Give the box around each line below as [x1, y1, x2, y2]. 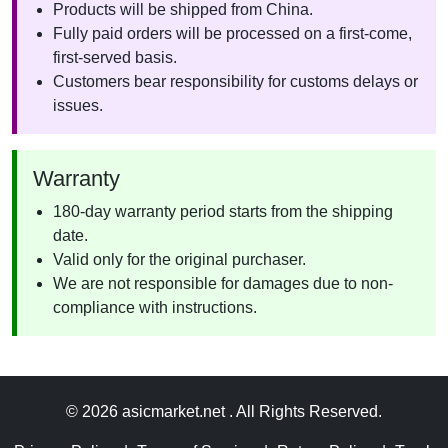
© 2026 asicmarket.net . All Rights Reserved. [66, 403, 382, 420]
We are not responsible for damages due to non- [53, 275, 393, 292]
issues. [53, 97, 103, 114]
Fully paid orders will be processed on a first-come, [53, 25, 412, 42]
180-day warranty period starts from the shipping [53, 203, 393, 220]
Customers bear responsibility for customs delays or [53, 73, 418, 90]
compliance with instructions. [53, 299, 257, 316]
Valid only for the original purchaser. [53, 251, 306, 268]
